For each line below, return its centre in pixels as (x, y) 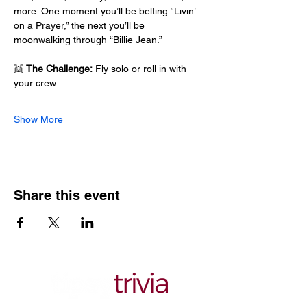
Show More (38, 119)
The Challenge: (59, 69)
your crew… (40, 83)
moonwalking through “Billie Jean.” (88, 40)
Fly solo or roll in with (141, 69)
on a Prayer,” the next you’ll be (81, 25)
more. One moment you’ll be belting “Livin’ (106, 11)
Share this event (67, 195)
